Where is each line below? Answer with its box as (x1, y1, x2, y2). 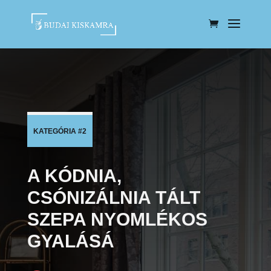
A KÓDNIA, (27, 166, 122, 186)
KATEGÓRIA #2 (33, 127, 87, 135)
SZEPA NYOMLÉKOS (27, 209, 207, 229)
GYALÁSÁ (27, 231, 114, 251)
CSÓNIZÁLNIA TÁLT (27, 188, 200, 207)
